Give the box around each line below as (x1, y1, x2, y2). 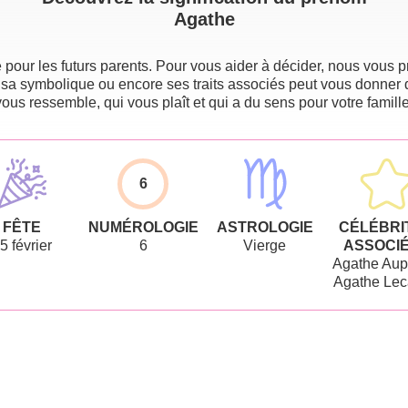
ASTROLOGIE (216, 219, 313, 235)
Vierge (243, 237, 287, 253)
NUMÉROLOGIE (87, 219, 199, 235)
